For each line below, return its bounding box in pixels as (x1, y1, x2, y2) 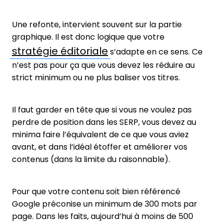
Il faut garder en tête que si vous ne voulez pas (12, 104, 192, 116)
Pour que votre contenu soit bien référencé (12, 186, 180, 198)
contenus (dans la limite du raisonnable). (12, 154, 170, 166)
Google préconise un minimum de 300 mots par (12, 198, 197, 210)
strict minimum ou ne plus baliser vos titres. (12, 72, 180, 84)
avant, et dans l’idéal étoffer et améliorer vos (12, 141, 187, 153)
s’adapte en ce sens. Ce (108, 46, 203, 58)
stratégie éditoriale (12, 44, 108, 58)
